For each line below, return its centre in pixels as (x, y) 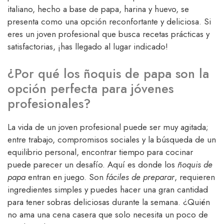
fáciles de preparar (140, 177)
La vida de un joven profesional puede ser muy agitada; (108, 127)
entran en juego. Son (66, 177)
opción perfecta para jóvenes (90, 88)
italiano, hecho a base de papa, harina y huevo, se (98, 9)
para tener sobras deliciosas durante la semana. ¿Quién (109, 202)
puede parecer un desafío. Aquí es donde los (92, 164)
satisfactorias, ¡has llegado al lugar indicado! (88, 47)
